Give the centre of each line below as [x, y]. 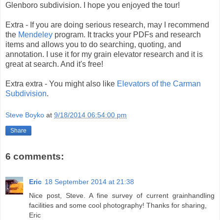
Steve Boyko [25, 115]
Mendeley [35, 35]
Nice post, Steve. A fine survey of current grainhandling [122, 196]
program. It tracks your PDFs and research [127, 35]
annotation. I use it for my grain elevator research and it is [104, 55]
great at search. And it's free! [54, 64]
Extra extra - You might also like [61, 84]
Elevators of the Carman [159, 84]
